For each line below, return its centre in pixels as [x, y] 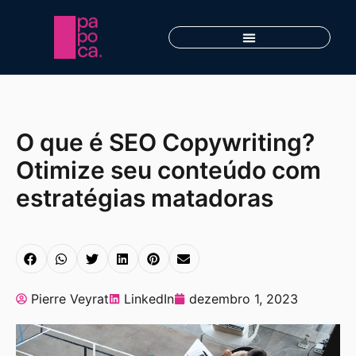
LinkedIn [149, 298]
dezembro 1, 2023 [244, 298]
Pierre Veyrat [70, 298]
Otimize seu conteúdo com [168, 170]
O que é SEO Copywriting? [165, 143]
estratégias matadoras [145, 198]
